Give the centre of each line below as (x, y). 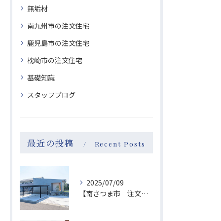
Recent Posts (120, 144)
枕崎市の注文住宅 (55, 60)
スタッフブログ (51, 95)
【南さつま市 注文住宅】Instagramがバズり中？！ (145, 194)
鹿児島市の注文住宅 (58, 43)
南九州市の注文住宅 (58, 26)
